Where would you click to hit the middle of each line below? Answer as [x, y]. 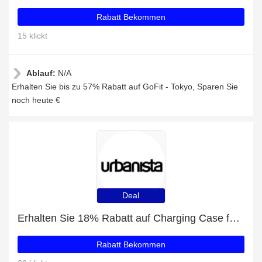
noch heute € [36, 100]
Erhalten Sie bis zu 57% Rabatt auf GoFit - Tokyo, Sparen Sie [125, 87]
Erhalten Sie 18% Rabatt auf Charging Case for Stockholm [235, 218]
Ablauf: [42, 73]
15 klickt [32, 36]
